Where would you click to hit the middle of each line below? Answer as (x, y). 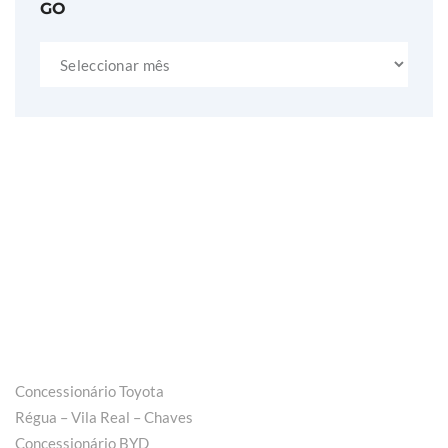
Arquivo (61, 54)
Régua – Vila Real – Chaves (104, 417)
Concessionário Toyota (89, 391)
